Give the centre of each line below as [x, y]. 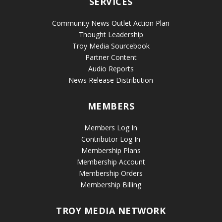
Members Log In [111, 128]
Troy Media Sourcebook [111, 46]
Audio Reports [111, 69]
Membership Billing [111, 185]
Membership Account [111, 162]
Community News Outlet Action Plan [111, 23]
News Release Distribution [111, 80]
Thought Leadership [111, 35]
